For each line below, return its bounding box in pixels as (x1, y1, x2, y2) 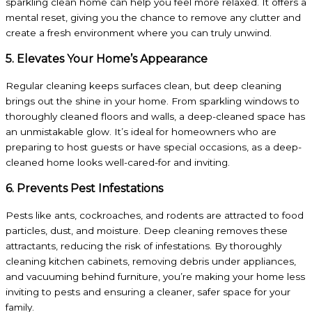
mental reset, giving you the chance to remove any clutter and (6, 11, 301, 23)
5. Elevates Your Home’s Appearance (6, 52, 208, 65)
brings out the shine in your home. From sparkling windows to (6, 95, 299, 107)
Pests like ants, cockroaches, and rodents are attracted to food (6, 209, 304, 221)
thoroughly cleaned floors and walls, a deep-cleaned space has (6, 110, 305, 122)
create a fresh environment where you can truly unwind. (6, 26, 272, 38)
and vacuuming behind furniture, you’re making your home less (6, 270, 305, 282)
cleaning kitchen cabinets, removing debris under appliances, (6, 255, 296, 267)
